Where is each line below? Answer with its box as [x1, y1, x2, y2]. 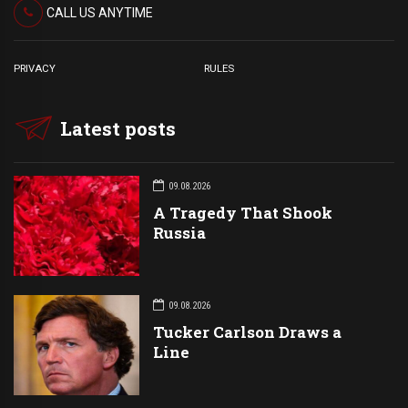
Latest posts [60, 115, 177, 141]
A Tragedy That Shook [152, 201, 332, 223]
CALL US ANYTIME [46, 5, 153, 21]
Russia [152, 221, 206, 243]
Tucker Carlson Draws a [152, 321, 342, 342]
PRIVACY [14, 62, 56, 76]
